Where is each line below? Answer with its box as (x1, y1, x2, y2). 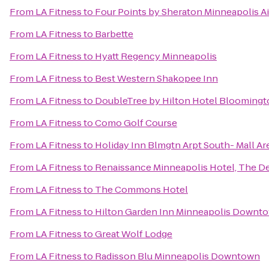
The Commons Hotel (95, 183, 188, 196)
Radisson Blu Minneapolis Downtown (95, 250, 260, 262)
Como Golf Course (95, 116, 177, 129)
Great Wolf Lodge (95, 228, 172, 240)
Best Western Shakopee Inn (95, 72, 218, 85)
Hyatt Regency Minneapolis (95, 50, 217, 62)
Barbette (95, 28, 133, 40)
